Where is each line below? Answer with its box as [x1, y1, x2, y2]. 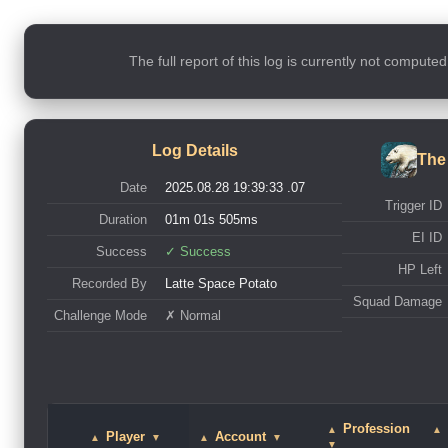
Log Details [151, 142, 238, 159]
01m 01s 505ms [165, 212, 258, 227]
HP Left [398, 262, 443, 277]
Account [211, 429, 270, 444]
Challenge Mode [54, 308, 147, 323]
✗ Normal [165, 308, 221, 323]
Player [102, 429, 149, 444]
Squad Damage [353, 294, 443, 309]
